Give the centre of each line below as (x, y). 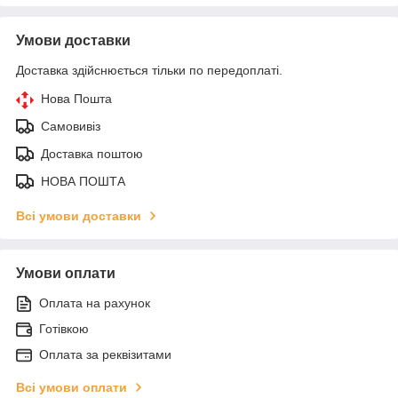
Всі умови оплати (72, 387)
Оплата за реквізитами (105, 354)
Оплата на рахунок (95, 302)
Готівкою (64, 328)
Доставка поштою (92, 153)
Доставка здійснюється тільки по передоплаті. (149, 70)
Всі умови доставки (79, 215)
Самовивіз (71, 126)
